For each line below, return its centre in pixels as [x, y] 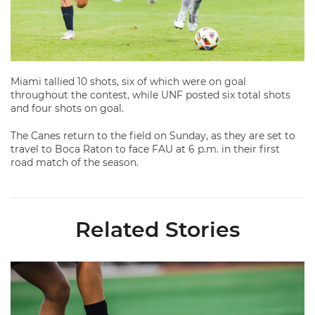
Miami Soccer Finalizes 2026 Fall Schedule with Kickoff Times [161, 267]
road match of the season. [76, 163]
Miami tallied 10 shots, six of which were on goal [128, 82]
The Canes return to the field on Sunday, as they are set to [153, 136]
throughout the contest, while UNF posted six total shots [150, 95]
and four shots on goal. [67, 109]
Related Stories [157, 230]
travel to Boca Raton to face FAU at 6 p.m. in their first [145, 149]
